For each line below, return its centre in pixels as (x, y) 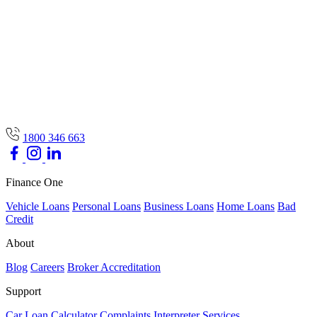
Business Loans (179, 206)
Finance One (34, 182)
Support (23, 291)
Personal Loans (106, 206)
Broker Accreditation (114, 267)
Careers (47, 267)
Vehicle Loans (38, 206)
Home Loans (246, 206)
